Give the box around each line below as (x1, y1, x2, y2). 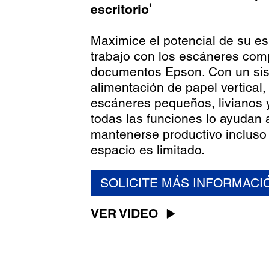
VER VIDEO (90, 205, 158, 221)
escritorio (90, 1, 149, 17)
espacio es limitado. (90, 142, 205, 157)
